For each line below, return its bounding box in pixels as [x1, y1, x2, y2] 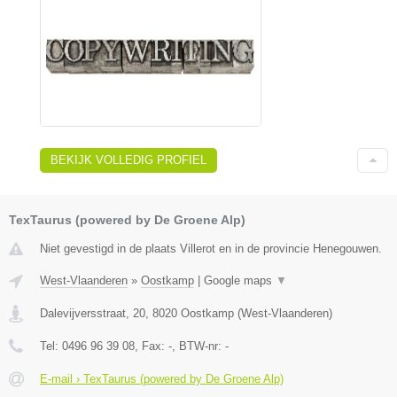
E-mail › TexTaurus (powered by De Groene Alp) [40, 372, 284, 386]
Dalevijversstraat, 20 [40, 307, 145, 321]
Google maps [204, 274, 276, 288]
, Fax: [135, 339, 168, 354]
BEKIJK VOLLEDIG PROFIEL [51, 153, 206, 167]
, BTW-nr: [172, 339, 225, 354]
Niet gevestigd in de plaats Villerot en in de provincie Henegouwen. [40, 242, 382, 256]
